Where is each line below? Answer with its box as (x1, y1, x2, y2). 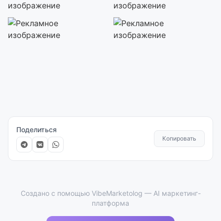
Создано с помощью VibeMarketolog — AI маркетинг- (20, 189, 201, 197)
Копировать (162, 135, 196, 142)
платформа (92, 199, 129, 207)
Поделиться (16, 125, 57, 134)
